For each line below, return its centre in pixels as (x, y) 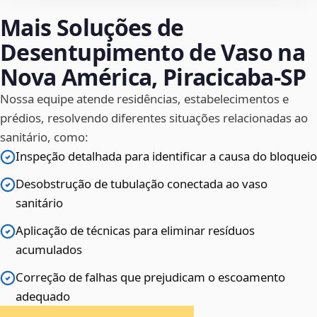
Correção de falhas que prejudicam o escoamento (150, 277)
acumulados (49, 250)
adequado (43, 296)
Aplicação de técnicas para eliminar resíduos (135, 231)
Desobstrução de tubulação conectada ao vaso (142, 184)
